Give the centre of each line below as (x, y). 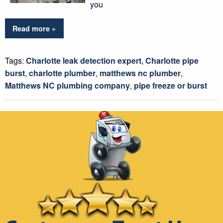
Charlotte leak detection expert (84, 61)
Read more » (34, 29)
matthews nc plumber (140, 73)
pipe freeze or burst (170, 86)
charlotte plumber (62, 73)
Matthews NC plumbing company (67, 86)
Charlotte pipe (172, 61)
